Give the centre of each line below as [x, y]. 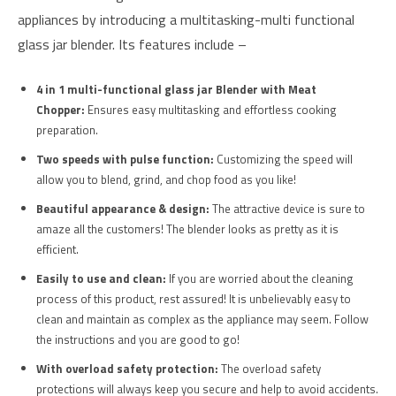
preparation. [67, 130]
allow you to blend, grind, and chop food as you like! [166, 180]
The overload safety [271, 369]
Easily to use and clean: [103, 279]
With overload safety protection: [129, 369]
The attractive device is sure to [289, 209]
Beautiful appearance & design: [124, 209]
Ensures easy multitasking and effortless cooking [212, 110]
